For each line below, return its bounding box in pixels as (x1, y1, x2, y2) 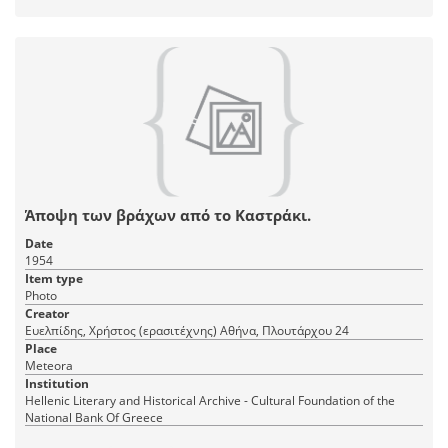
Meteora (25, 357, 73, 375)
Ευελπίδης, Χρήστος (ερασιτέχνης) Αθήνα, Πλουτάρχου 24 (220, 322, 349, 340)
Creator (25, 305, 69, 323)
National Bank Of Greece (25, 409, 163, 427)
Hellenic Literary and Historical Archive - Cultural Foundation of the (25, 392, 395, 410)
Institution (25, 375, 89, 393)
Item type (25, 270, 83, 288)
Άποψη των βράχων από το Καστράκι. (25, 205, 311, 226)
